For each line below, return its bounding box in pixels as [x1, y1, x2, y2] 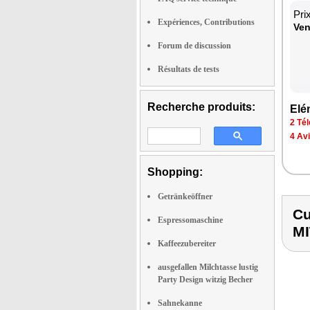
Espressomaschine [158, 215, 223, 225]
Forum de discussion [158, 41, 231, 51]
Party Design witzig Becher [158, 275, 253, 284]
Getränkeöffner [158, 192, 212, 201]
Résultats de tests [158, 64, 219, 74]
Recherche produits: [147, 101, 255, 113]
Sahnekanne [158, 298, 202, 308]
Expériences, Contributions [158, 17, 255, 27]
